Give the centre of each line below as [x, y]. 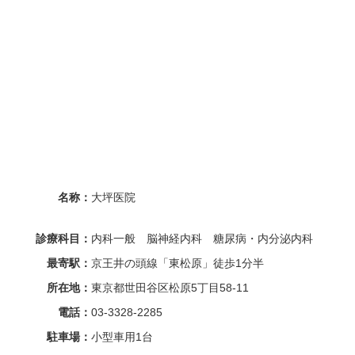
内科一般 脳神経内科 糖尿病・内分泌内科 [202, 238]
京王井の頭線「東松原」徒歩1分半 [177, 263]
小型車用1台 [122, 336]
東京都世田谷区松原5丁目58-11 [170, 287]
